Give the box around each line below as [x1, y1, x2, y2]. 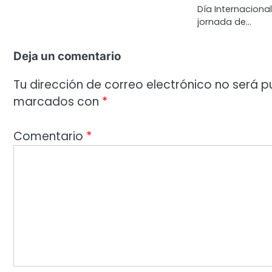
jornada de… [197, 16, 252, 29]
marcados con [13, 93, 102, 110]
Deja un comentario [13, 49, 121, 64]
